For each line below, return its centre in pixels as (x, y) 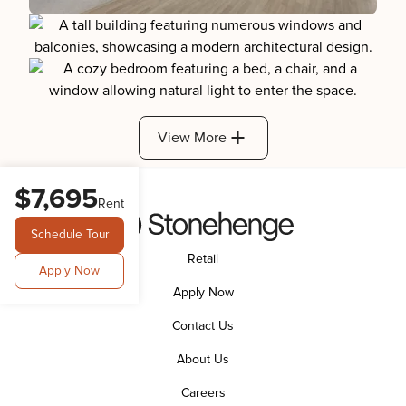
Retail (203, 259)
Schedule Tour (69, 235)
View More (192, 138)
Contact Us (203, 326)
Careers (203, 393)
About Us (203, 360)
